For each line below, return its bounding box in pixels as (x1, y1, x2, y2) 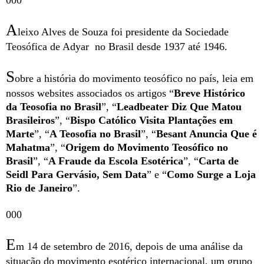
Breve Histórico (174, 87, 245, 100)
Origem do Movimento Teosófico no (65, 141, 228, 154)
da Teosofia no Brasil (6, 101, 101, 113)
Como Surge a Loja (167, 169, 256, 181)
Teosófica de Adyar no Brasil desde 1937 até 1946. (6, 41, 230, 53)
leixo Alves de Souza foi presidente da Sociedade (18, 26, 229, 38)
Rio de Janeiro (6, 182, 72, 194)
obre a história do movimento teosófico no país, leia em (15, 72, 253, 85)
